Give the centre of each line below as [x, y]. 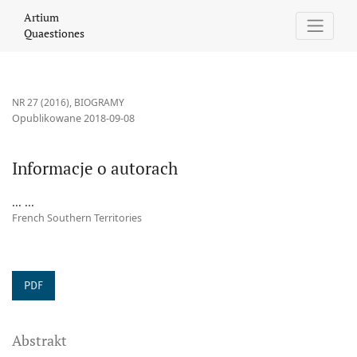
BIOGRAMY [99, 103]
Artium [41, 18]
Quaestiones [54, 33]
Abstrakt [39, 341]
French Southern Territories [77, 218]
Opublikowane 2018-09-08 [73, 119]
